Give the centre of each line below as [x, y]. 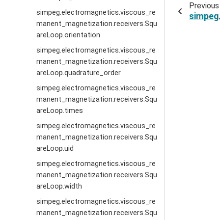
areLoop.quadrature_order [79, 73]
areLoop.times [60, 111]
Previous [204, 6]
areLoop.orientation [69, 35]
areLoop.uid [55, 149]
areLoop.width [59, 186]
